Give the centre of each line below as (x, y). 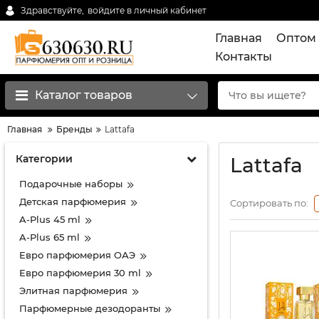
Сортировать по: (269, 203)
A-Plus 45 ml (50, 219)
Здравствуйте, (52, 10)
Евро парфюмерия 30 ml (80, 273)
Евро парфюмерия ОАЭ (77, 255)
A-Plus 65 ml (49, 237)
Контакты (244, 56)
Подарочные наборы (71, 184)
